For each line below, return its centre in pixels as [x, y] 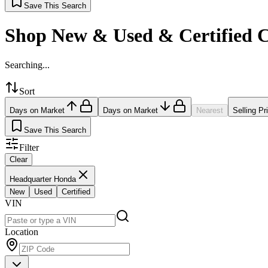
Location [22, 232]
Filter [29, 147]
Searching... [27, 65]
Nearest [210, 110]
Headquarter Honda [43, 179]
